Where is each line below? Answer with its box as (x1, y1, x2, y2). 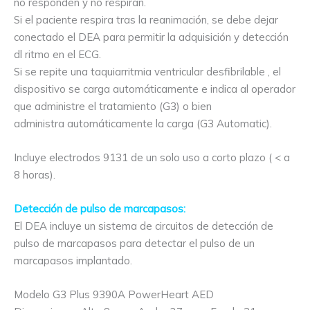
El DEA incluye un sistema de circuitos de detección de (14, 219, 273, 232)
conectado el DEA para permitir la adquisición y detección (14, 30, 289, 44)
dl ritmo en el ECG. (14, 47, 101, 61)
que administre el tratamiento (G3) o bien (14, 99, 212, 113)
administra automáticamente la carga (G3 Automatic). (14, 116, 272, 130)
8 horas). (14, 167, 55, 181)
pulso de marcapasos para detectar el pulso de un (14, 236, 255, 250)
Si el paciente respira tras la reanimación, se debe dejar (14, 12, 278, 26)
